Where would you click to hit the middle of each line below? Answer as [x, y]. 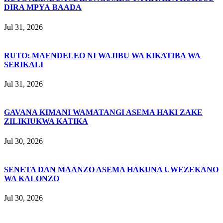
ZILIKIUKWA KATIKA [46, 121]
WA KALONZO [32, 178]
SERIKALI [24, 64]
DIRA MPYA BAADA [43, 7]
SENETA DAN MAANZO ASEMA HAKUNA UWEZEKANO [111, 169]
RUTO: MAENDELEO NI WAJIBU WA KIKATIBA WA [102, 55]
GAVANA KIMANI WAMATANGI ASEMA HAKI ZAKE [103, 112]
